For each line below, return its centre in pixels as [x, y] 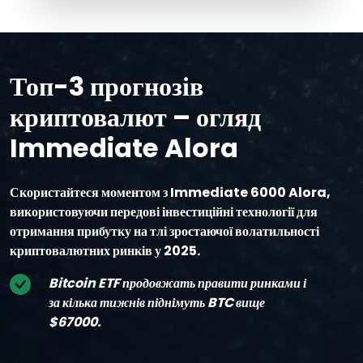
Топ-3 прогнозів [107, 87]
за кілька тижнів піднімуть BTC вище [157, 303]
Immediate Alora [124, 148]
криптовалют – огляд [135, 117]
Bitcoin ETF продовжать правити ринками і [177, 284]
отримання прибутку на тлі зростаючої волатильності [164, 232]
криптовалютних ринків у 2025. [105, 251]
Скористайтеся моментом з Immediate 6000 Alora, [170, 193]
